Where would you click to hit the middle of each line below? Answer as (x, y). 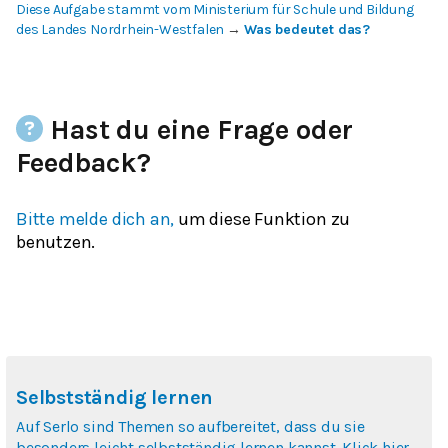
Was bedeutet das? (307, 30)
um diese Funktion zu (264, 219)
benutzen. (56, 242)
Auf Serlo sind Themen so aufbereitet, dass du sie (190, 427)
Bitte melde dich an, (95, 219)
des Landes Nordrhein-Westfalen (120, 30)
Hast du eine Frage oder (198, 130)
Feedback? (83, 163)
